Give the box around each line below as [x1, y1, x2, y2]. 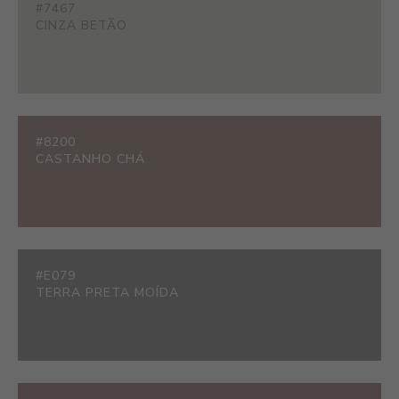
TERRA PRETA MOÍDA [36, 284, 179, 301]
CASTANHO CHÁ [36, 150, 145, 167]
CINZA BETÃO [36, 16, 127, 34]
